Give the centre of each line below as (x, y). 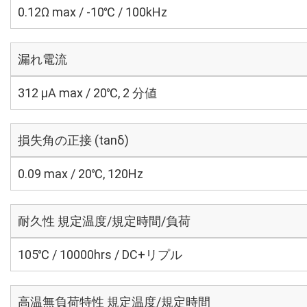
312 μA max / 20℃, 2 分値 (87, 93)
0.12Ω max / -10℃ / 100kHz (93, 12)
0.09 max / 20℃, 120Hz (81, 174)
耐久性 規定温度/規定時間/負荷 (104, 221)
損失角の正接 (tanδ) (73, 140)
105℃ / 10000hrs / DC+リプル (100, 255)
